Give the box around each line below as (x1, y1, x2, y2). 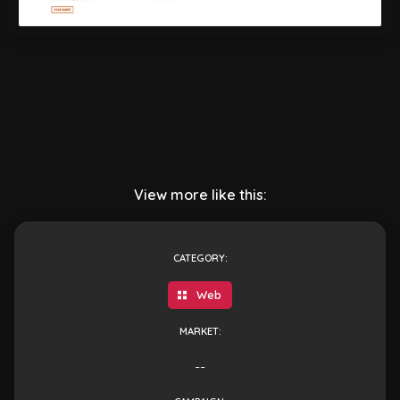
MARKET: (179, 325, 221, 338)
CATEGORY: (172, 252, 228, 264)
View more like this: (133, 186, 267, 204)
